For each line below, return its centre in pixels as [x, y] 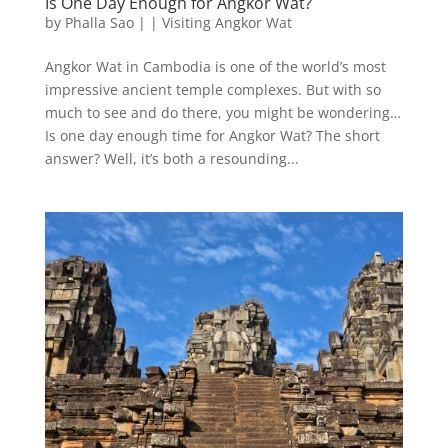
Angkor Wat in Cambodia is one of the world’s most [215, 66]
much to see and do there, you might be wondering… [222, 112]
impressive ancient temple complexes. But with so [212, 89]
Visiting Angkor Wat [226, 22]
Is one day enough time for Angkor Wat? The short [212, 135]
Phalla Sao [99, 22]
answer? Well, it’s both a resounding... [171, 158]
